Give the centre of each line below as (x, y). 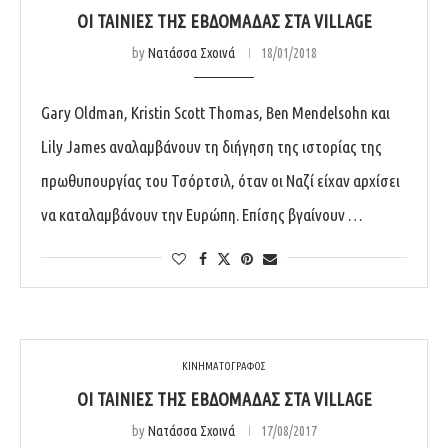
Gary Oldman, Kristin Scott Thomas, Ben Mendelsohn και (215, 112)
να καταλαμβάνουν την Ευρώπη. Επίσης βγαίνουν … (202, 214)
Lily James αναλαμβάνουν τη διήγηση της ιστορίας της (211, 146)
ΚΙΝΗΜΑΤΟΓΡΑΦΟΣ (224, 365)
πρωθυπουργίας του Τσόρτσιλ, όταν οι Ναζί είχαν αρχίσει (220, 180)
